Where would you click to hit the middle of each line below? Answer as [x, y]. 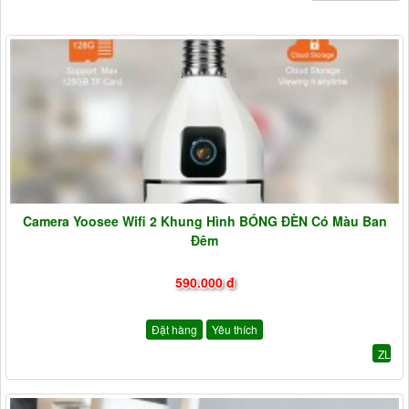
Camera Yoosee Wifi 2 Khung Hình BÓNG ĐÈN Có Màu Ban [204, 221]
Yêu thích [235, 329]
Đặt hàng [174, 329]
